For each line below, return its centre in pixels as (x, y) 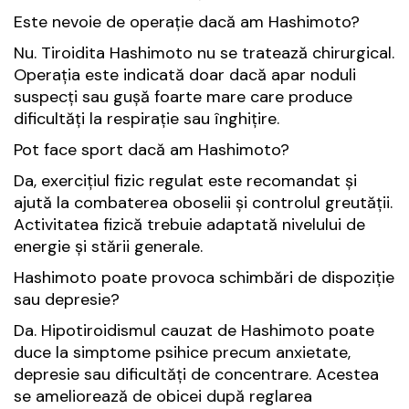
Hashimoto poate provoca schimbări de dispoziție (204, 278)
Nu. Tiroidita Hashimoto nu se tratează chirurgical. (204, 53)
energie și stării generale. (108, 247)
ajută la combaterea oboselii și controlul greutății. (203, 203)
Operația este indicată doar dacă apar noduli (185, 75)
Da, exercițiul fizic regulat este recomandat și (185, 181)
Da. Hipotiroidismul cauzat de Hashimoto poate (194, 331)
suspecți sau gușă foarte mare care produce (183, 97)
